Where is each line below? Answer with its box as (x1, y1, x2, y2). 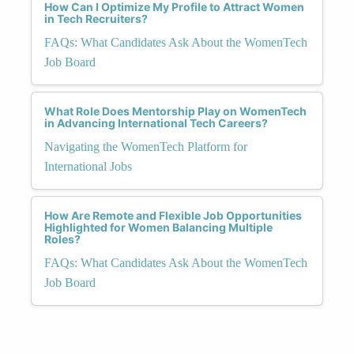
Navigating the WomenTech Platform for (44, 139, 247, 153)
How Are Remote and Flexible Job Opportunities (44, 208, 302, 222)
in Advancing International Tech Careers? (44, 115, 268, 130)
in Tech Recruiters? (44, 11, 148, 25)
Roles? (44, 232, 81, 246)
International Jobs (44, 159, 132, 173)
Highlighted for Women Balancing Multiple (44, 220, 273, 234)
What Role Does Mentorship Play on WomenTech (44, 104, 307, 118)
